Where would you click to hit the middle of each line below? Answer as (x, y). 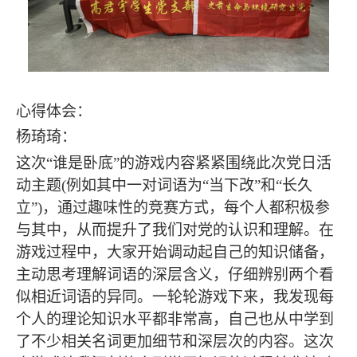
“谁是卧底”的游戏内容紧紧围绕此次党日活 (189, 163)
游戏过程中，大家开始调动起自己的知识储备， (175, 253)
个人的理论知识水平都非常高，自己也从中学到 (175, 320)
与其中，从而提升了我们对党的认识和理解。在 (175, 230)
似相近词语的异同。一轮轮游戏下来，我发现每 (175, 297)
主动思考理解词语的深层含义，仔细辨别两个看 (175, 275)
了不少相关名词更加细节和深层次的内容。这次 (175, 342)
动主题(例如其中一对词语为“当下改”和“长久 (164, 186)
